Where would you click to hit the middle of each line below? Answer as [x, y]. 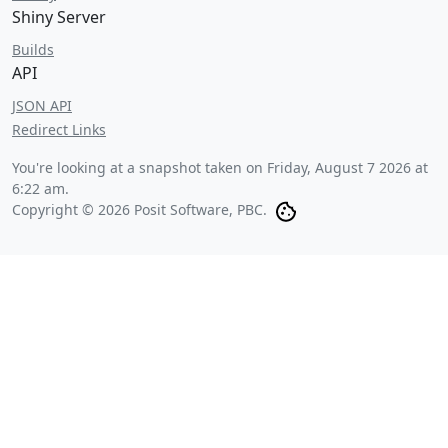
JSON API [42, 105]
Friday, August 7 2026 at [347, 167]
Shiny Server [59, 17]
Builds [33, 49]
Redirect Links [59, 129]
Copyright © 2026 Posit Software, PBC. [139, 209]
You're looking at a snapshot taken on [139, 167]
